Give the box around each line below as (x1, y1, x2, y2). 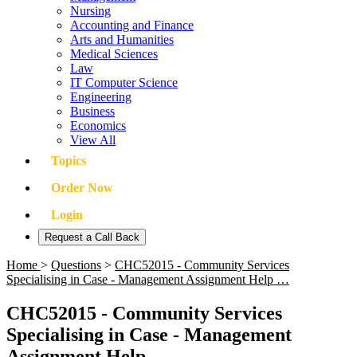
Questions (51, 258, 101, 272)
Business (70, 104, 115, 118)
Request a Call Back (45, 231, 139, 243)
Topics (51, 154, 86, 167)
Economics (70, 119, 126, 132)
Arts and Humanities (70, 33, 174, 46)
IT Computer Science (70, 76, 178, 89)
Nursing (70, 4, 111, 18)
